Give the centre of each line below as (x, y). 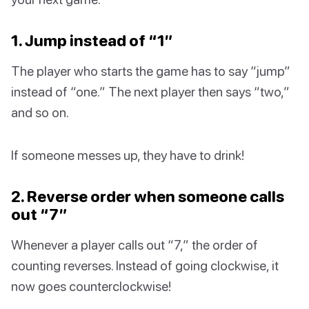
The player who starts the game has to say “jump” (151, 70)
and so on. (40, 112)
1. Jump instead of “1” (92, 40)
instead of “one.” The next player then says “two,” (150, 91)
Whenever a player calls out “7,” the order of (134, 244)
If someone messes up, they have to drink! (128, 154)
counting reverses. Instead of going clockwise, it (145, 265)
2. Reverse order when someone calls (148, 196)
